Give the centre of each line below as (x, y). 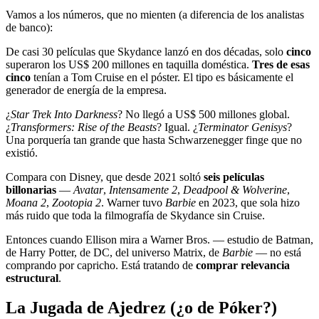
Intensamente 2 (143, 189)
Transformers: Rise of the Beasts (84, 127)
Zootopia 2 (77, 202)
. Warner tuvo (133, 202)
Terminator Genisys (242, 127)
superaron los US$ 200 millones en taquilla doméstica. (129, 64)
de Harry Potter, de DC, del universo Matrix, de (114, 252)
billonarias (31, 189)
